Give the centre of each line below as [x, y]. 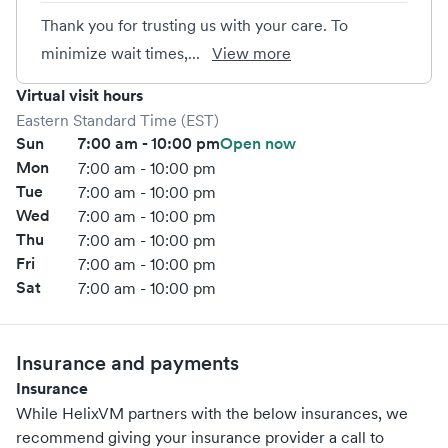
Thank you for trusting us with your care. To [194, 25]
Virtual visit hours [79, 95]
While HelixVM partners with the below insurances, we [212, 413]
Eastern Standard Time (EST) [117, 120]
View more [251, 53]
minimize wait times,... [122, 53]
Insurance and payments [127, 363]
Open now [257, 143]
